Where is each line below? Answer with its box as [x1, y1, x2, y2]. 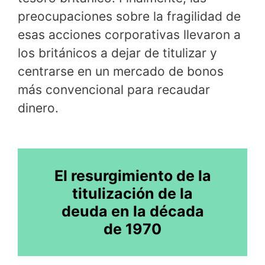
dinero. [18, 101, 59, 116]
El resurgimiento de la [54, 166, 211, 185]
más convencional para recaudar [18, 82, 210, 98]
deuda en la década [61, 202, 204, 220]
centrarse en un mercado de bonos [18, 64, 224, 79]
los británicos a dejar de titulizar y [18, 46, 217, 61]
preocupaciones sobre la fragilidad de [18, 9, 241, 24]
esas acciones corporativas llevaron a [18, 27, 241, 43]
